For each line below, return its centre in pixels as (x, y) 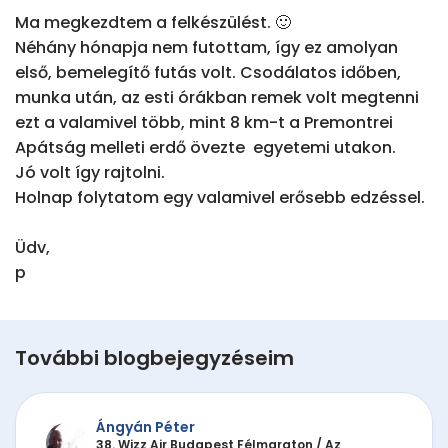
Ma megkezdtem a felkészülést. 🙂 (153, 23)
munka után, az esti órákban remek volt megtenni (217, 98)
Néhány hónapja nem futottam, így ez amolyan (206, 48)
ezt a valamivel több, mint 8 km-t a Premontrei (204, 123)
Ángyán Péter (145, 426)
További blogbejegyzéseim (154, 358)
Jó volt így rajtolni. (90, 173)
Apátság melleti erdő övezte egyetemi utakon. (205, 148)
